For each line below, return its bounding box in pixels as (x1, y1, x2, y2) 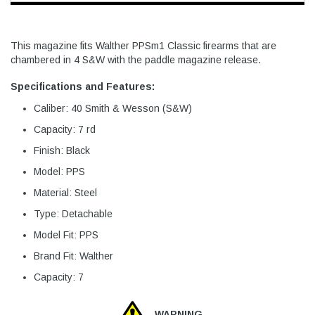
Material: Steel (34, 187, 97, 199)
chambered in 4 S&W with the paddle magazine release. (11, 54, 261, 66)
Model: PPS (34, 166, 85, 178)
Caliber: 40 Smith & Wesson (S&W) (34, 103, 192, 115)
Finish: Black (34, 145, 90, 157)
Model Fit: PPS (34, 229, 98, 241)
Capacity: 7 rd (34, 124, 96, 136)
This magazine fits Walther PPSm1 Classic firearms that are (11, 40, 276, 52)
